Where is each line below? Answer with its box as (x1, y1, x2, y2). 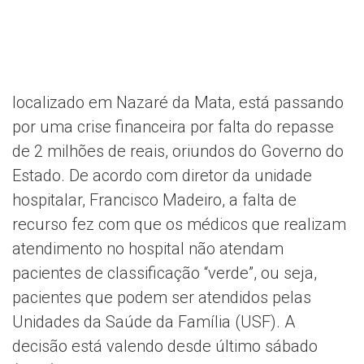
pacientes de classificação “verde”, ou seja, (12, 263, 317, 284)
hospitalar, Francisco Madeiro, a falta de (12, 190, 297, 210)
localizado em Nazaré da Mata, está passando (12, 93, 344, 113)
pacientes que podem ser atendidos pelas (12, 288, 311, 308)
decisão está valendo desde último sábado (12, 336, 318, 357)
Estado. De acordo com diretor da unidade (12, 166, 312, 186)
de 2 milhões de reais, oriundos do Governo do (12, 141, 344, 162)
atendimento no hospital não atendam (12, 239, 284, 259)
